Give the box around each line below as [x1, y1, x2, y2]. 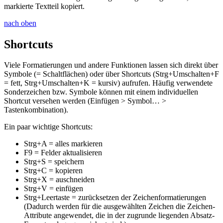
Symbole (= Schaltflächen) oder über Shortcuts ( [4, 70, 155, 79]
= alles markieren [47, 139, 103, 148]
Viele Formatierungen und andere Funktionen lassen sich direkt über [4, 61, 218, 70]
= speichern [46, 157, 84, 166]
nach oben [4, 18, 36, 27]
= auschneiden [47, 175, 95, 184]
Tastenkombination [4, 106, 64, 114]
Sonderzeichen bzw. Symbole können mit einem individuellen [4, 88, 198, 97]
